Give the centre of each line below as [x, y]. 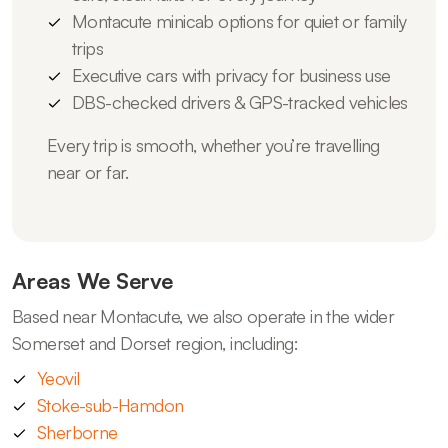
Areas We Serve [92, 280]
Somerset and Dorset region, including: [155, 342]
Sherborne [77, 431]
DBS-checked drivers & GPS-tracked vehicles [240, 101]
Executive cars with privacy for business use [231, 74]
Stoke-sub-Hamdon [110, 404]
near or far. [88, 171]
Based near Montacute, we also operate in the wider [203, 315]
